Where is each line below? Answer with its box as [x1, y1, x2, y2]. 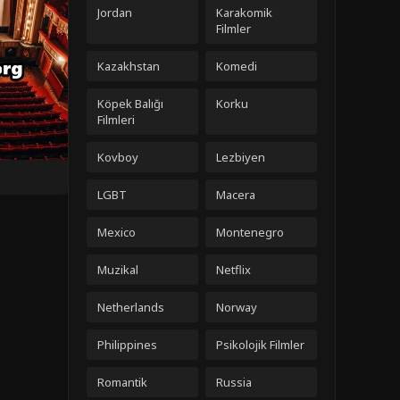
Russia [216, 374, 252, 390]
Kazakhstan [97, 58, 160, 74]
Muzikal [97, 262, 138, 278]
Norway [216, 299, 257, 315]
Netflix [216, 262, 251, 278]
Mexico [97, 224, 136, 240]
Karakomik [216, 4, 272, 21]
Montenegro [216, 224, 284, 240]
